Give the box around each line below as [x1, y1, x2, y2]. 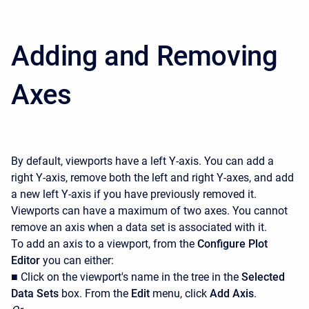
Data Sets [11, 287, 59, 301]
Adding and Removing [11, 40, 278, 73]
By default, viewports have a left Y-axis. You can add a [11, 154, 274, 168]
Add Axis [210, 287, 254, 301]
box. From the [59, 287, 131, 301]
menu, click [150, 287, 210, 301]
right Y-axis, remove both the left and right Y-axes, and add [11, 171, 294, 185]
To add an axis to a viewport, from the [11, 237, 197, 251]
